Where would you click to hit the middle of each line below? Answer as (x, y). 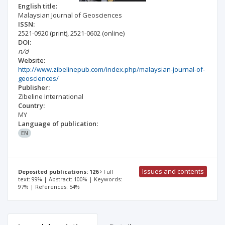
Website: (32, 60)
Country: (31, 105)
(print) (59, 33)
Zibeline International (51, 96)
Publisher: (34, 87)
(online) (113, 33)
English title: (38, 6)
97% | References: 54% (49, 187)
